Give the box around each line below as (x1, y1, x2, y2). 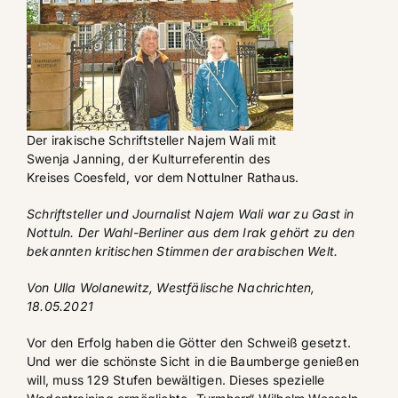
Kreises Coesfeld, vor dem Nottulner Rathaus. (27, 169, 299, 185)
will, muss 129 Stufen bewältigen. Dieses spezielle (27, 371, 325, 387)
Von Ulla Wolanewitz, (27, 279, 157, 295)
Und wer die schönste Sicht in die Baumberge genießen (27, 353, 359, 369)
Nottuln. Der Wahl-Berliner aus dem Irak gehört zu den (27, 224, 355, 240)
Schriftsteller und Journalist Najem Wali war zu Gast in (27, 205, 354, 221)
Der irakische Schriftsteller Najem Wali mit (27, 131, 277, 147)
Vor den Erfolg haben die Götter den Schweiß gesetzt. (27, 334, 351, 350)
